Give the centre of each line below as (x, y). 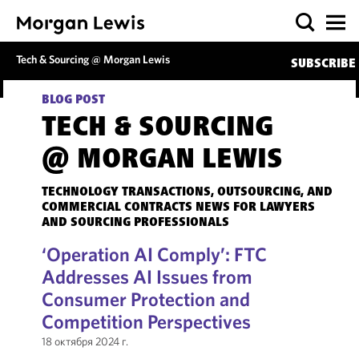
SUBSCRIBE (323, 64)
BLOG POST (73, 100)
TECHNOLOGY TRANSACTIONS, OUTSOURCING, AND (187, 192)
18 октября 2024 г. (85, 341)
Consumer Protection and (145, 299)
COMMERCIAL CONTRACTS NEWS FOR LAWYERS (178, 208)
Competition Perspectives (146, 321)
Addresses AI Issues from (147, 276)
